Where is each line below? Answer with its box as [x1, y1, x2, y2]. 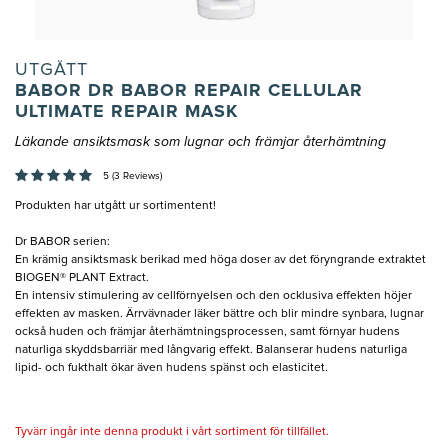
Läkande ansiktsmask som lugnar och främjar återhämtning [15, 135, 386, 150]
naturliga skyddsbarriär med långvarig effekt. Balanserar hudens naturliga [15, 344, 407, 357]
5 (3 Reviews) [103, 171, 162, 182]
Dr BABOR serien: [15, 236, 110, 249]
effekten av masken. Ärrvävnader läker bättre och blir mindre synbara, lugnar [15, 308, 424, 321]
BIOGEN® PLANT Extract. [15, 272, 149, 285]
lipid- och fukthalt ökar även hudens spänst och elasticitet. [15, 362, 328, 375]
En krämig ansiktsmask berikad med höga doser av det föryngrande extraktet [15, 254, 426, 267]
